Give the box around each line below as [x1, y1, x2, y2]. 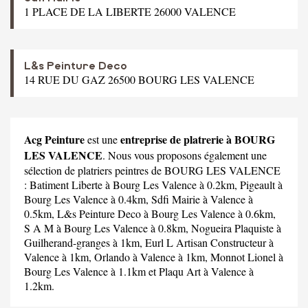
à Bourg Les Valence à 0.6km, [141, 206, 276, 221]
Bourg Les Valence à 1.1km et [24, 263, 159, 278]
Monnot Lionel [210, 249, 276, 264]
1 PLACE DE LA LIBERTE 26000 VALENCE [24, 3, 236, 19]
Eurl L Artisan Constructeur [145, 234, 266, 250]
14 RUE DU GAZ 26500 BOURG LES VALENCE [24, 71, 254, 87]
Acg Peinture [24, 131, 85, 147]
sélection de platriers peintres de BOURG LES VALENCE [24, 162, 280, 177]
